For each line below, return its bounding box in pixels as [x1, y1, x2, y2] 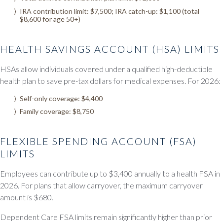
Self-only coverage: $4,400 [20, 94, 103, 103]
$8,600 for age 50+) [20, 14, 80, 23]
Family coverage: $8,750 [20, 107, 94, 116]
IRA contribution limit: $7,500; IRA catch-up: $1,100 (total [20, 6, 199, 15]
